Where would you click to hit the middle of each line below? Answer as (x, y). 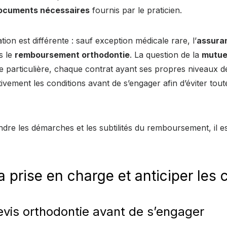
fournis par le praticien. (136, 10)
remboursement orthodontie (72, 54)
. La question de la (166, 54)
